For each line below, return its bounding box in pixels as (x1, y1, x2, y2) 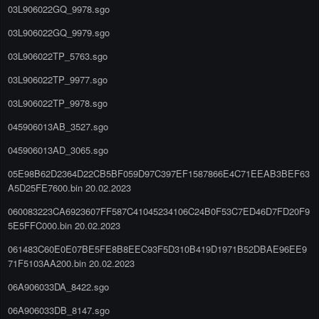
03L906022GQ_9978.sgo (8, 1, 110, 16)
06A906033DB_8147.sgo (8, 303, 110, 317)
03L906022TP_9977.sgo (8, 72, 108, 86)
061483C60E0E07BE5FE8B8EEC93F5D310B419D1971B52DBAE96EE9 (8, 241, 307, 256)
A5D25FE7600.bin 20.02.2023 (8, 180, 131, 194)
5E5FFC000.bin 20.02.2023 (8, 218, 120, 232)
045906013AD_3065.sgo (8, 142, 108, 157)
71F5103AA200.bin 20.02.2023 (8, 256, 135, 270)
